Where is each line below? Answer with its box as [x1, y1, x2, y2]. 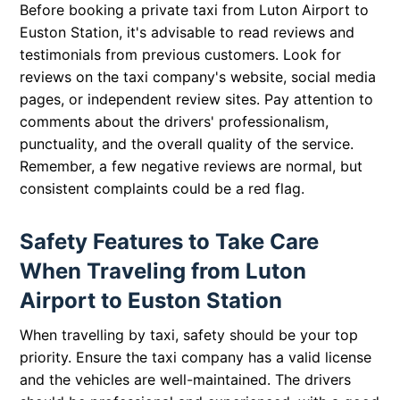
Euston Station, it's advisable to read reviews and [20, 23, 355, 42]
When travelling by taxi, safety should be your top [20, 326, 359, 345]
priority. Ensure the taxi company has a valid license [20, 348, 372, 367]
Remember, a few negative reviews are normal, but [20, 157, 363, 176]
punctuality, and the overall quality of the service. [20, 135, 354, 154]
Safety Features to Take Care [20, 229, 320, 255]
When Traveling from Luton [20, 258, 307, 285]
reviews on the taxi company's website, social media [20, 68, 377, 87]
